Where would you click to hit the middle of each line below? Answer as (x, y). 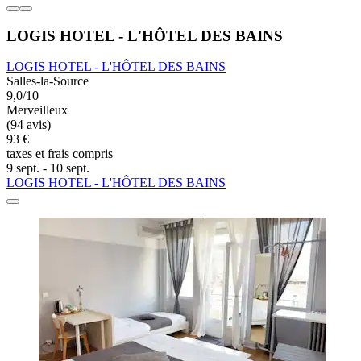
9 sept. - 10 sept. (48, 168)
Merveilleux (37, 110)
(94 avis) (29, 125)
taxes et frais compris (60, 154)
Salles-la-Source (48, 81)
